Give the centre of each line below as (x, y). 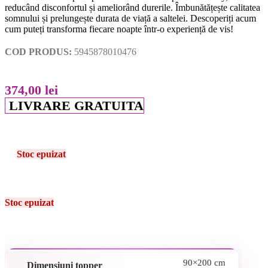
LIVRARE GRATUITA (76, 105)
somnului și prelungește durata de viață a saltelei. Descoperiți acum (130, 18)
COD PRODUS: (39, 51)
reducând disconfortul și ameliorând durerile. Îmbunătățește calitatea (133, 7)
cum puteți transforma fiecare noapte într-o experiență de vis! (119, 29)
